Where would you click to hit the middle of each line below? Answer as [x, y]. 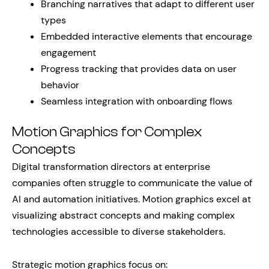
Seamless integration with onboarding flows [137, 101]
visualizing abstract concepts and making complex [123, 215]
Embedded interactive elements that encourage [147, 36]
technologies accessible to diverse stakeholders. [119, 231]
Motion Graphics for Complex [107, 132]
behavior [60, 85]
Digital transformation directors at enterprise [111, 167]
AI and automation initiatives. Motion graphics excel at [131, 199]
